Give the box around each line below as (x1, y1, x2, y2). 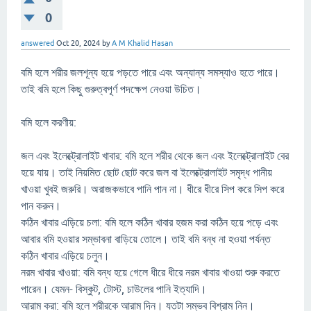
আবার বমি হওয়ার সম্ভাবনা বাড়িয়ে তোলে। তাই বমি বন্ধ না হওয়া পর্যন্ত (21, 233, 271, 245)
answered (21, 39, 54, 47)
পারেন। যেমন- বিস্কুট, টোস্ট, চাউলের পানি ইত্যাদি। (21, 283, 207, 295)
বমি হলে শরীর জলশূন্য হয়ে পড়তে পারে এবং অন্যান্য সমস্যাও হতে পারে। (21, 66, 280, 78)
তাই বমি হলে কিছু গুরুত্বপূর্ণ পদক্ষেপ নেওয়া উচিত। (21, 83, 201, 95)
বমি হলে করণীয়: (21, 116, 76, 128)
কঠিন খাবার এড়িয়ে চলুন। (21, 249, 110, 262)
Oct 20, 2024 (56, 39, 100, 47)
